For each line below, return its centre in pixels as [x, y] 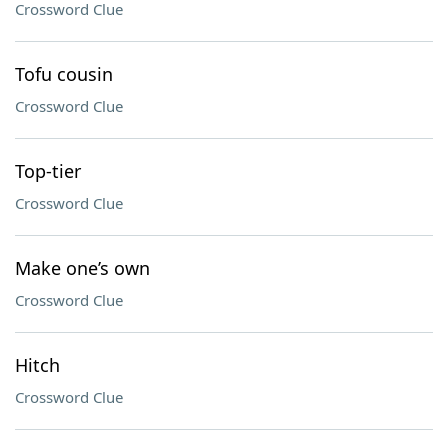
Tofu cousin [64, 74]
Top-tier [48, 171]
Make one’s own [82, 268]
